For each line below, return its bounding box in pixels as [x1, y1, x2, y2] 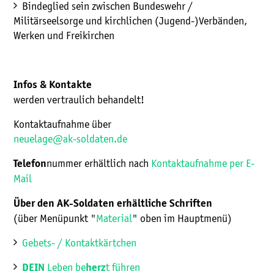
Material [96, 213, 132, 224]
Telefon [13, 158, 46, 169]
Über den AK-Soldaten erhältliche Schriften [13, 198, 212, 209]
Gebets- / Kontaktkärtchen [22, 237, 136, 249]
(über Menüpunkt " [13, 213, 96, 224]
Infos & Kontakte [13, 80, 92, 91]
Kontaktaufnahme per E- [151, 158, 254, 169]
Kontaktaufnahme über [13, 119, 111, 130]
